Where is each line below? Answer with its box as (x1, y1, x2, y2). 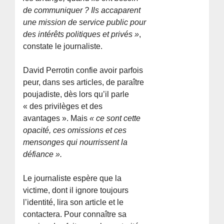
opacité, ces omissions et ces (23, 126, 127, 135)
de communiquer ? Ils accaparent (23, 6, 141, 15)
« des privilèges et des (23, 102, 103, 111)
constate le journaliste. (23, 42, 103, 51)
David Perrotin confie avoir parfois (23, 66, 143, 75)
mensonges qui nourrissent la (23, 138, 128, 147)
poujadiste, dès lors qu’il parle (23, 90, 129, 99)
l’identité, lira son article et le (23, 198, 124, 207)
